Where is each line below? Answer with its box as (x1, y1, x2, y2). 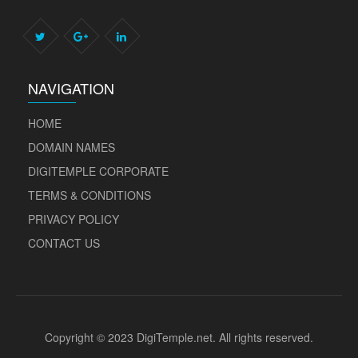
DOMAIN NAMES (28, 138, 115, 155)
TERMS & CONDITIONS (28, 186, 151, 203)
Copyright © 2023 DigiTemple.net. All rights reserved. (45, 328, 313, 345)
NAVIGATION (28, 77, 114, 98)
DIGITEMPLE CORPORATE (28, 162, 169, 179)
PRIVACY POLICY (28, 210, 119, 227)
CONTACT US (28, 234, 100, 251)
